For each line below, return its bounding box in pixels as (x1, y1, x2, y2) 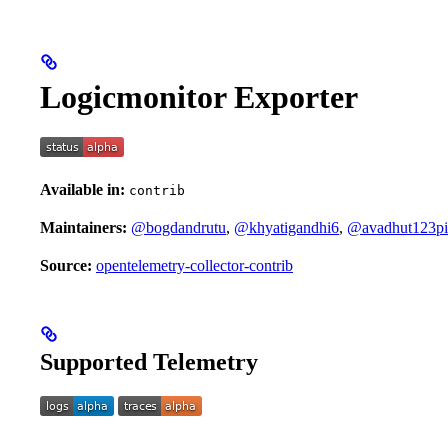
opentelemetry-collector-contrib (96, 257, 293, 275)
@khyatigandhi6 (234, 219, 339, 237)
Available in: (40, 181, 125, 199)
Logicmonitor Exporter (40, 78, 358, 115)
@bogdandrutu (131, 219, 226, 237)
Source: (40, 257, 92, 275)
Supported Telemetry (40, 349, 258, 376)
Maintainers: (40, 219, 127, 237)
